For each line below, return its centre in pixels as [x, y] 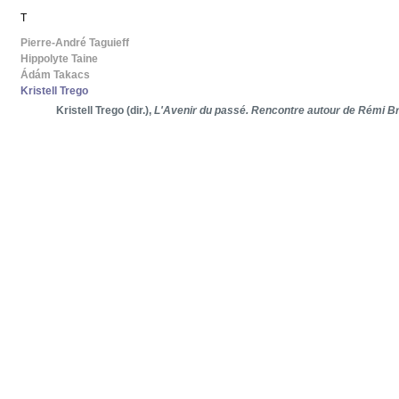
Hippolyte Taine [59, 59]
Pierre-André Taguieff [75, 43]
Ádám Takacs [55, 75]
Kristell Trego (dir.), [105, 110]
